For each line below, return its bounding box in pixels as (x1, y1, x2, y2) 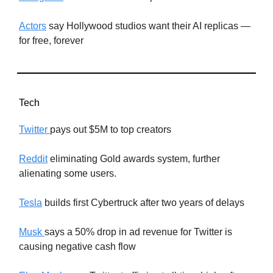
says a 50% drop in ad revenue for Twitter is (44, 226, 232, 237)
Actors (19, 20, 46, 31)
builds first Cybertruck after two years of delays (42, 197, 244, 208)
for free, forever (19, 35, 83, 46)
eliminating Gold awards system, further (48, 153, 220, 164)
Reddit (19, 153, 48, 164)
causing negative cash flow (19, 241, 136, 252)
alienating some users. (19, 168, 116, 179)
